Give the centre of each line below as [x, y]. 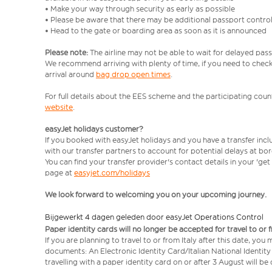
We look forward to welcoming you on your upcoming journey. [156, 195]
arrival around [70, 74]
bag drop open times [133, 74]
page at [59, 173]
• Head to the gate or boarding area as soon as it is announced [156, 31]
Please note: [67, 53]
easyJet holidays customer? [94, 129]
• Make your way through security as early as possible [141, 9]
